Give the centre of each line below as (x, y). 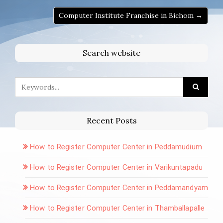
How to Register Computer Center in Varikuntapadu (116, 167)
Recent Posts (111, 120)
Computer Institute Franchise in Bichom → (131, 15)
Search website (111, 53)
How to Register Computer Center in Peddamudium (116, 147)
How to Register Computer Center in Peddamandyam (119, 187)
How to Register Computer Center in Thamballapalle (117, 208)
